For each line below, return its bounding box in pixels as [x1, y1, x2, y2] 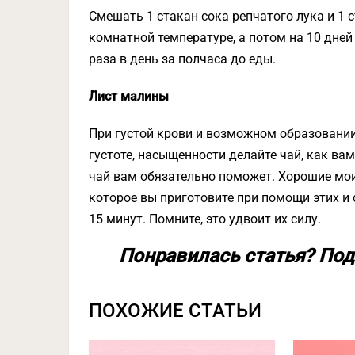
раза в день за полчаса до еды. [89, 52, 276, 67]
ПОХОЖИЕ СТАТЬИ [89, 300, 261, 322]
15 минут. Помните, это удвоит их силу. [89, 212, 321, 227]
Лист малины [89, 89, 169, 104]
